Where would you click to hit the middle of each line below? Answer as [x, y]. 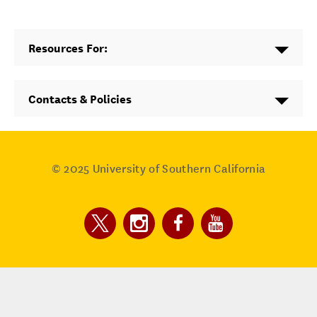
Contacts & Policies [80, 100]
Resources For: [68, 49]
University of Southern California [178, 169]
